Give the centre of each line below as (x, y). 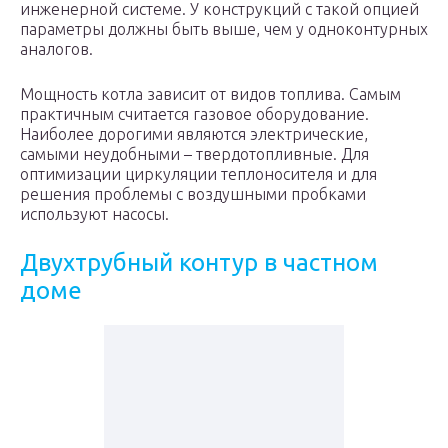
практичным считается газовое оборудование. (194, 114)
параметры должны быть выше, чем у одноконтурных (224, 29)
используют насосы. (94, 214)
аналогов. (56, 49)
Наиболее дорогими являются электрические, (194, 134)
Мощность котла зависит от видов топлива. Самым (210, 94)
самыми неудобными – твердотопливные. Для (194, 154)
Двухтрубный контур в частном (199, 262)
